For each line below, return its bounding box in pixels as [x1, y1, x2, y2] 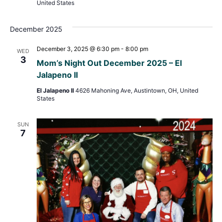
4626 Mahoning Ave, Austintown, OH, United [75, 86, 198, 94]
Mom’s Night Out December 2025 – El [36, 57, 182, 68]
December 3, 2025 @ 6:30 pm [36, 45, 119, 53]
